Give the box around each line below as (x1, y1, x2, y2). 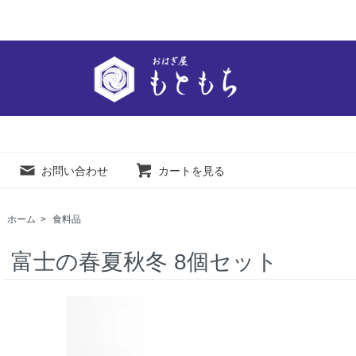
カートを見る (158, 164, 225, 178)
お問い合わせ (41, 164, 108, 178)
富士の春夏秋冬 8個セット (11, 249, 278, 274)
